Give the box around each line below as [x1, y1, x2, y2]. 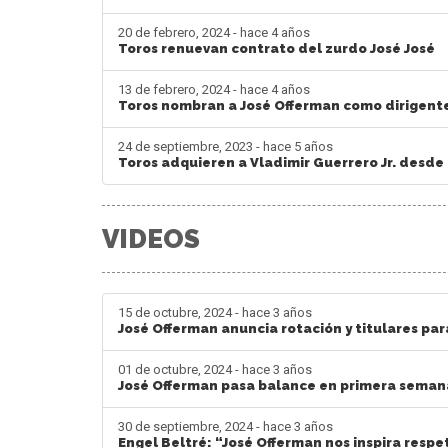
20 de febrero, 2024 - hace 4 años [118, 24, 310, 40]
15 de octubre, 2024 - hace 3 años [118, 304, 312, 320]
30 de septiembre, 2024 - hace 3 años [118, 418, 333, 434]
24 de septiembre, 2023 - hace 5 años [118, 138, 333, 154]
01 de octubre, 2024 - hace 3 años [118, 361, 312, 377]
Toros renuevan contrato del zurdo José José [118, 40, 435, 56]
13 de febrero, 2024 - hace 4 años [118, 81, 310, 97]
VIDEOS [102, 223, 200, 254]
